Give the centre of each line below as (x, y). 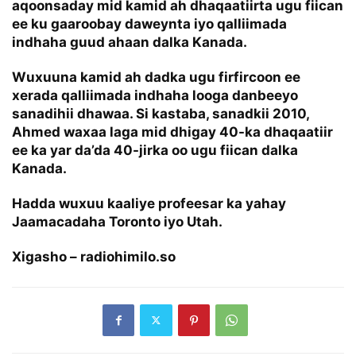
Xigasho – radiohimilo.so (94, 256)
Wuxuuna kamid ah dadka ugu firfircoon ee (156, 77)
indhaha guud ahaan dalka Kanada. (130, 42)
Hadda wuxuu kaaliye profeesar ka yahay (149, 203)
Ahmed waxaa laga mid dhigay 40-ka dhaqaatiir (172, 132)
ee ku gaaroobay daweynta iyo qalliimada (149, 23)
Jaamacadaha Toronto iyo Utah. (117, 221)
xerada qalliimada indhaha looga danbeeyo (155, 95)
